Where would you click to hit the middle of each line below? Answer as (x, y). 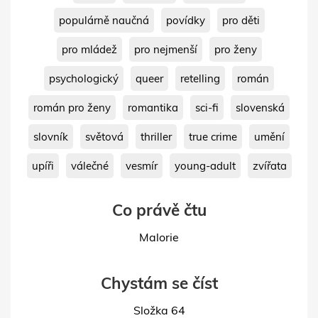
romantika (153, 107)
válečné (89, 165)
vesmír (141, 165)
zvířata (269, 165)
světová (104, 136)
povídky (185, 20)
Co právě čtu (159, 209)
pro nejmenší (165, 49)
